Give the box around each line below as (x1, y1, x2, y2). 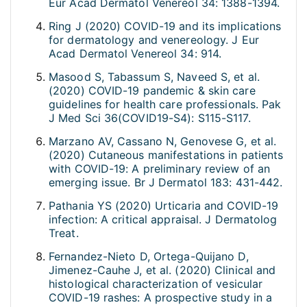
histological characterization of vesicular (49, 277, 263, 291)
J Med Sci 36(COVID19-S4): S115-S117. (49, 111, 251, 125)
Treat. (49, 226, 79, 241)
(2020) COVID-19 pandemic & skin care (49, 84, 256, 98)
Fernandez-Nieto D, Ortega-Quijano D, (49, 249, 249, 264)
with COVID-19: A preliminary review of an (49, 162, 271, 176)
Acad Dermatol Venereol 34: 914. (49, 47, 222, 61)
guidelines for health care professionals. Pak (49, 97, 282, 112)
